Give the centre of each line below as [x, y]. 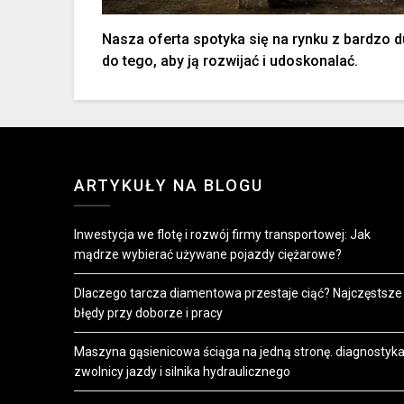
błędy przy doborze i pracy [148, 312]
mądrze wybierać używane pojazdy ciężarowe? [208, 254]
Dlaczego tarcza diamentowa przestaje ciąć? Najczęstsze [238, 293]
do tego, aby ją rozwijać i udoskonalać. [230, 60]
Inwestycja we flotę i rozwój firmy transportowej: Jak [222, 234]
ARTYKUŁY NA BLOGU [169, 185]
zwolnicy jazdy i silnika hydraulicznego [182, 371]
